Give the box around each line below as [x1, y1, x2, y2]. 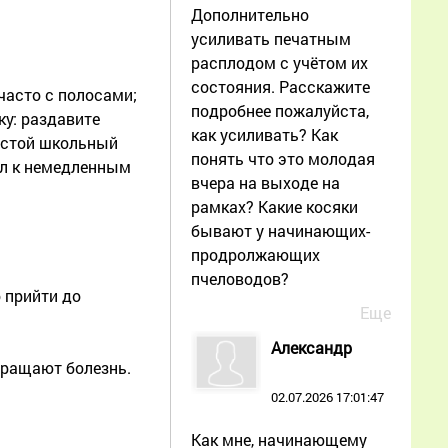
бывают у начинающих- [191, 219, 370, 241]
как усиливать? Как [191, 123, 338, 145]
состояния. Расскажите [191, 75, 370, 97]
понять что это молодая [191, 147, 375, 169]
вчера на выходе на [191, 171, 340, 193]
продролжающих [191, 243, 320, 265]
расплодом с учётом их [191, 51, 368, 73]
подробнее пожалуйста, [191, 99, 369, 121]
